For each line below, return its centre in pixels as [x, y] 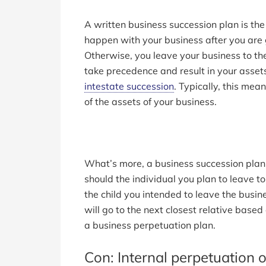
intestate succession [129, 86]
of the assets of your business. [151, 102]
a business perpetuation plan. [150, 225]
